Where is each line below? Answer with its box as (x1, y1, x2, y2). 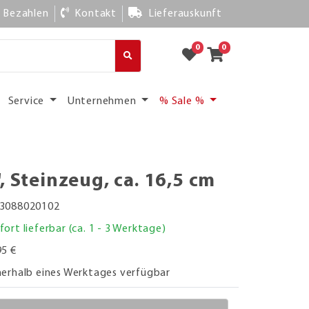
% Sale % (159, 95, 208, 107)
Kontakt (74, 8, 117, 19)
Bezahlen (3, 8, 49, 19)
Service (8, 95, 48, 107)
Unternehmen (67, 95, 139, 107)
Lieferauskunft (148, 8, 222, 19)
